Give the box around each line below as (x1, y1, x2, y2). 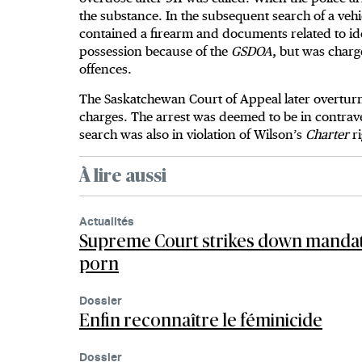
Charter (305, 127, 352, 143)
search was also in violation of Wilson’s (79, 127, 305, 143)
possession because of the (79, 44, 231, 60)
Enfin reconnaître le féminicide (79, 312, 322, 330)
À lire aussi (79, 167, 166, 186)
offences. (79, 61, 138, 78)
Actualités (79, 214, 134, 229)
